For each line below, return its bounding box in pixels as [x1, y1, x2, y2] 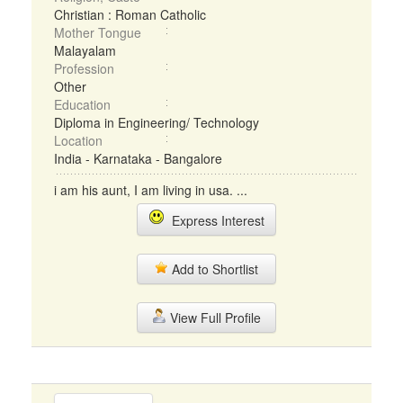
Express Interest [164, 211, 264, 229]
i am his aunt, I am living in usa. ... [54, 181, 247, 199]
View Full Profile [166, 309, 261, 327]
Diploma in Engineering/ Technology [54, 113, 259, 131]
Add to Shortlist [168, 260, 258, 278]
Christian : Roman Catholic [54, 5, 206, 23]
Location [54, 131, 103, 149]
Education [54, 95, 111, 113]
